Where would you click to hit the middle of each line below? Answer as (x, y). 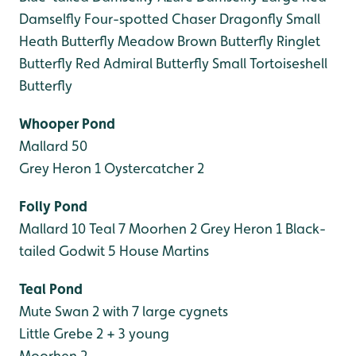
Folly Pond (53, 206)
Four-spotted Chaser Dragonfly (182, 19)
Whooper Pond (67, 124)
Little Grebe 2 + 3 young (94, 333)
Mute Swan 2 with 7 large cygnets (124, 311)
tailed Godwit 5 (68, 251)
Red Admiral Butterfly (141, 63)
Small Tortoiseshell (268, 63)
